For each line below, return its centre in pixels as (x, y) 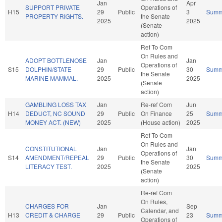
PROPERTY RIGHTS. (54, 16)
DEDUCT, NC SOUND (55, 113)
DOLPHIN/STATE (48, 69)
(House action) (161, 122)
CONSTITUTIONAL (51, 148)
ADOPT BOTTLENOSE (56, 60)
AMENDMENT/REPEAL (57, 157)
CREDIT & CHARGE (53, 215)
